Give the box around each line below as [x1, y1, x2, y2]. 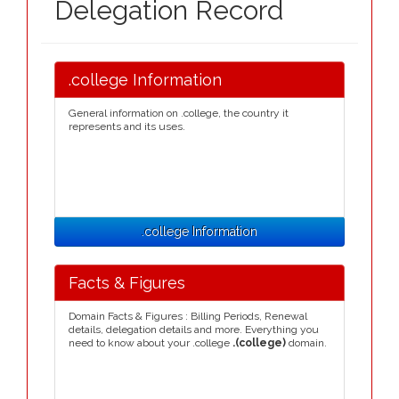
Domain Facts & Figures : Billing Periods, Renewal [69, 310, 307, 322]
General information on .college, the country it [69, 107, 289, 119]
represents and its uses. [69, 120, 185, 133]
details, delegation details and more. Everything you [69, 323, 319, 336]
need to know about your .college [69, 337, 232, 349]
